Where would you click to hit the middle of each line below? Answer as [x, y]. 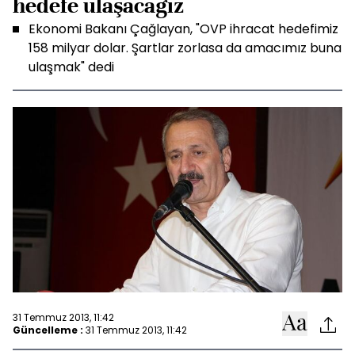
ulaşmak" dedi [71, 67]
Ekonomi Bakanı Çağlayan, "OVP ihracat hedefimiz [183, 29]
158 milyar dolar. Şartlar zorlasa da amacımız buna [185, 48]
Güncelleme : [48, 330]
